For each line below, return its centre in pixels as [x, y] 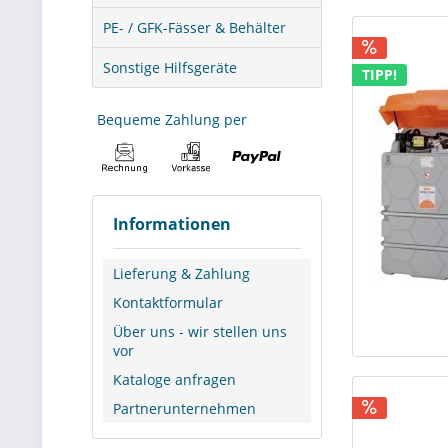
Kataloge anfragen [174, 379]
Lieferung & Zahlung [181, 273]
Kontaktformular [168, 302]
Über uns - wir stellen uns [200, 331]
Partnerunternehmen [184, 408]
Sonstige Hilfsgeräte [170, 67]
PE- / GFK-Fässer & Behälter [194, 27]
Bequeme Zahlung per [172, 119]
